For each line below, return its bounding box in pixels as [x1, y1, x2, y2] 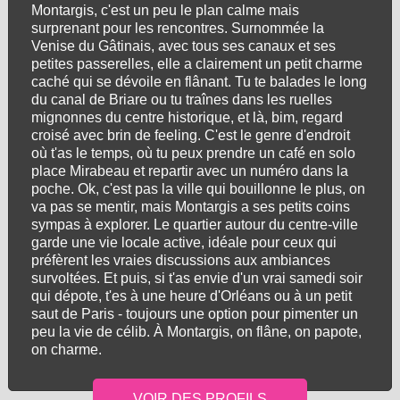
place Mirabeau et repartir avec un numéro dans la [30, 163, 348, 179]
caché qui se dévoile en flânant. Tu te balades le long [30, 74, 367, 89]
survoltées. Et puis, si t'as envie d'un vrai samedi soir [30, 271, 362, 286]
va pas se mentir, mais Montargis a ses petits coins [30, 199, 350, 214]
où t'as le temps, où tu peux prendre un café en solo [30, 146, 355, 161]
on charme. [30, 342, 102, 357]
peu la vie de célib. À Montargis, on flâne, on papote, [30, 324, 362, 339]
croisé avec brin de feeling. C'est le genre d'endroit [30, 128, 350, 143]
